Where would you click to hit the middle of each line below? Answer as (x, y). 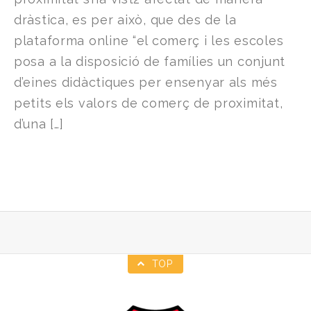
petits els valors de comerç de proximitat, (149, 103)
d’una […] (39, 124)
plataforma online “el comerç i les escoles (149, 41)
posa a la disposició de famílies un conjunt (150, 62)
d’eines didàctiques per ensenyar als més (146, 83)
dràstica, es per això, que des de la (125, 20)
